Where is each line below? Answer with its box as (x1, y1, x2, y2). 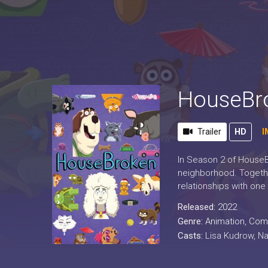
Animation (205, 216, 245, 227)
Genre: (178, 216, 205, 227)
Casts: (178, 230, 205, 241)
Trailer (197, 127, 221, 136)
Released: (178, 202, 218, 212)
